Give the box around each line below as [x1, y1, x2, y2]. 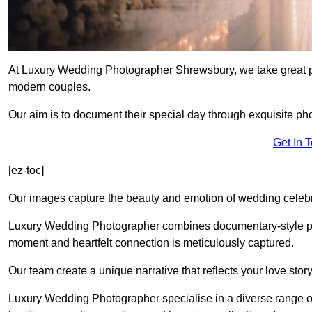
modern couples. [8, 81, 91, 93]
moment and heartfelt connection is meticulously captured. [8, 237, 294, 249]
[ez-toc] [8, 164, 44, 177]
